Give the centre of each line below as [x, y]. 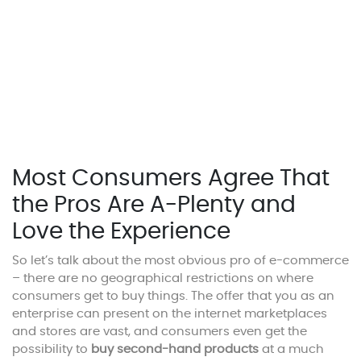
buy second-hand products [175, 350]
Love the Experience [121, 232]
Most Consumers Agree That [171, 179]
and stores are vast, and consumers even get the [160, 332]
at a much [291, 350]
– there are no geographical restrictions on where [163, 279]
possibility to [52, 350]
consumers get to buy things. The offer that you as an [173, 297]
